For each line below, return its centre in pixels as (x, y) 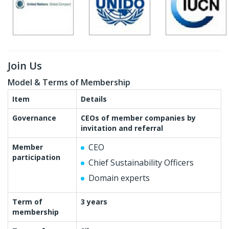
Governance (34, 118)
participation (36, 157)
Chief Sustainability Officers (141, 162)
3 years (94, 201)
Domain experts (119, 178)
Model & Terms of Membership (69, 82)
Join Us (25, 65)
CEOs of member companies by (138, 118)
